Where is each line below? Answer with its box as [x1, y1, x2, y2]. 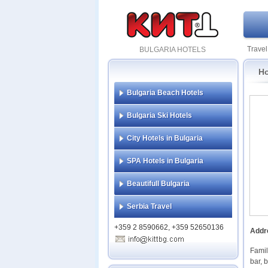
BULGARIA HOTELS [139, 45, 206, 54]
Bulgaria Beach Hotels [127, 89, 203, 97]
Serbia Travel [127, 202, 172, 211]
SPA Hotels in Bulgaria [127, 157, 203, 165]
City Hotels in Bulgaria [127, 134, 203, 142]
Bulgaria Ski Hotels [127, 111, 192, 120]
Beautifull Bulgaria [127, 179, 190, 188]
